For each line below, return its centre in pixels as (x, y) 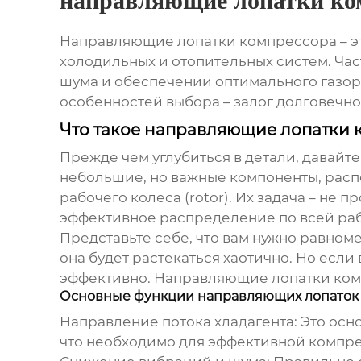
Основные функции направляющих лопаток (209, 297)
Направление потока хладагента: (178, 322)
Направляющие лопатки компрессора (198, 41)
